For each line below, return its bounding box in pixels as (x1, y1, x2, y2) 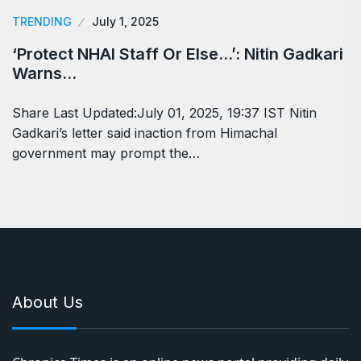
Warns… (12, 63, 77, 83)
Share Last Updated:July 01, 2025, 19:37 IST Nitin (12, 104, 317, 121)
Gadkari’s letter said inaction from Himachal (12, 124, 277, 141)
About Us (12, 292, 83, 312)
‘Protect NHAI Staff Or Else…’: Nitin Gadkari (12, 44, 343, 64)
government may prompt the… (12, 144, 200, 161)
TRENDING (12, 14, 72, 28)
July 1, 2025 (92, 14, 159, 28)
